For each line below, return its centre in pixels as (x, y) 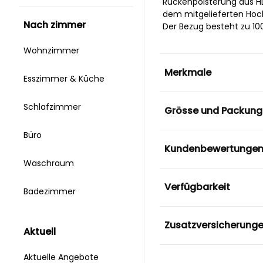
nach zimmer (58, 25)
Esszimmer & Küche (65, 79)
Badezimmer (51, 192)
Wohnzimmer (53, 51)
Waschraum (50, 163)
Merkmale (188, 72)
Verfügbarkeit (197, 187)
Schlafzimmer (53, 107)
